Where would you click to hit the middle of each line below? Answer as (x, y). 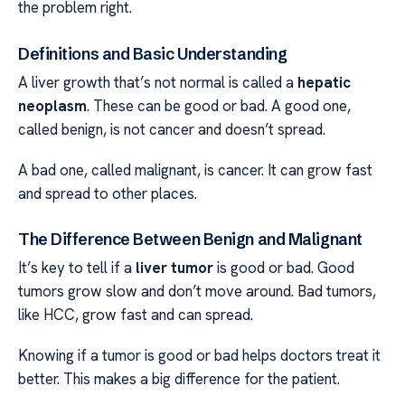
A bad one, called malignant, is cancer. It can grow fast (195, 170)
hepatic (324, 83)
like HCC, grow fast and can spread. (136, 315)
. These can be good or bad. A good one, (219, 106)
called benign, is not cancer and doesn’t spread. (172, 130)
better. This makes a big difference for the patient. (179, 378)
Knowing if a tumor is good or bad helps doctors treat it (199, 355)
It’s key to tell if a (77, 268)
